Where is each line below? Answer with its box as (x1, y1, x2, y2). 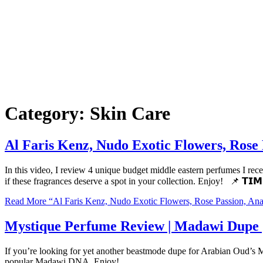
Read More (5, 195, 46, 206)
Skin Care (90, 103, 170, 124)
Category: (5, 103, 90, 124)
